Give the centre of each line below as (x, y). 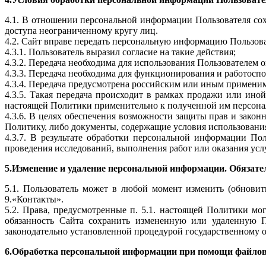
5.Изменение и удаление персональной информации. (117, 168)
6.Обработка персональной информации (92, 251)
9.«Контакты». (34, 199)
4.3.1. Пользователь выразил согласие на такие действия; (120, 52)
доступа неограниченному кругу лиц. (81, 30)
